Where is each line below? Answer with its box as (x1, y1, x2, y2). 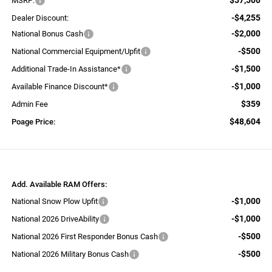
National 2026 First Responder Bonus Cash (11, 231, 158, 241)
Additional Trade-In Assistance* (11, 64, 121, 73)
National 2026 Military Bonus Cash (11, 249, 129, 259)
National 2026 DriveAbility (11, 214, 99, 223)
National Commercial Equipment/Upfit (11, 46, 140, 56)
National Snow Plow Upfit (11, 196, 98, 206)
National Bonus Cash (11, 29, 83, 38)
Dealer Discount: (11, 13, 69, 22)
